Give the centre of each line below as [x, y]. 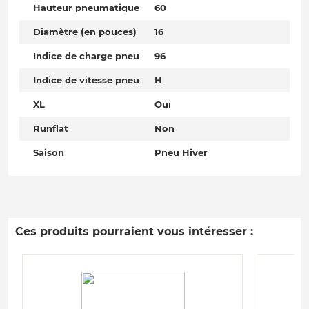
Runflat [51, 129]
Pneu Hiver [181, 153]
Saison [49, 153]
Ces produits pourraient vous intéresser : [134, 232]
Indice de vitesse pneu [86, 80]
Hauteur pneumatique [86, 8]
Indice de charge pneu [86, 56]
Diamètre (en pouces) [85, 32]
